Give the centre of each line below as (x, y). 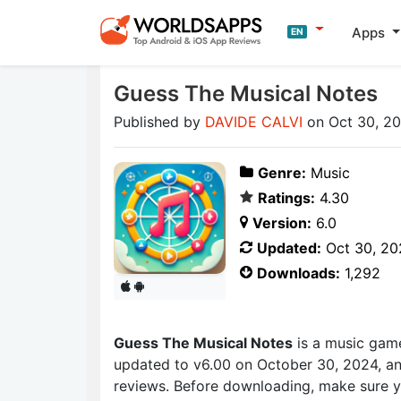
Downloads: (299, 273)
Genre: (282, 173)
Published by (159, 122)
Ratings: (286, 198)
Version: (282, 223)
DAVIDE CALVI (254, 122)
